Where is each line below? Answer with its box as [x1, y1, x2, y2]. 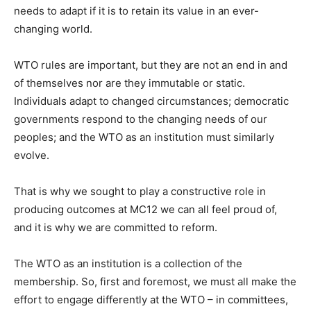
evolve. [14, 149, 49, 162]
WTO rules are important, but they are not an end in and [14, 58, 287, 72]
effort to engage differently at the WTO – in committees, [14, 293, 288, 307]
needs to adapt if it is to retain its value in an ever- [14, 4, 259, 18]
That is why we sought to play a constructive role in [14, 185, 266, 199]
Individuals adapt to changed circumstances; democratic [14, 94, 289, 108]
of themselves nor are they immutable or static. [14, 76, 245, 90]
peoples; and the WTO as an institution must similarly [14, 131, 274, 144]
